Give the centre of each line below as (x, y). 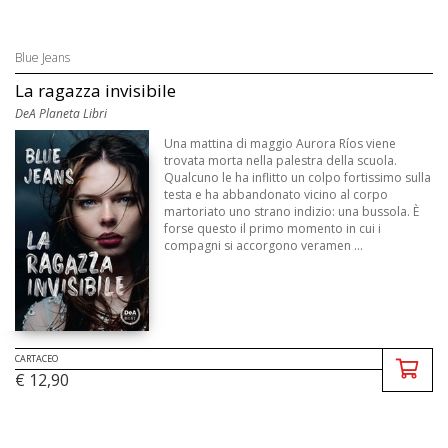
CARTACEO (36, 358)
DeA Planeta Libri (61, 113)
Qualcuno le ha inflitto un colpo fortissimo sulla (298, 177)
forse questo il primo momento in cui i (273, 228)
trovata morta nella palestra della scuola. (281, 160)
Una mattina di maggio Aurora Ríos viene (280, 143)
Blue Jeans (42, 57)
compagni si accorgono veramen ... (264, 245)
